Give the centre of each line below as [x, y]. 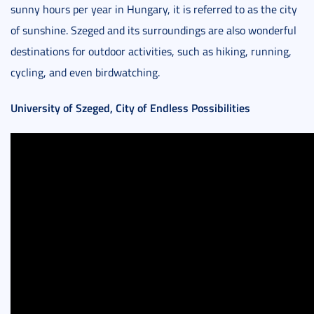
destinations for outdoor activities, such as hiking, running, [151, 51]
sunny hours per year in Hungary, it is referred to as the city [154, 9]
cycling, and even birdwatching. [85, 72]
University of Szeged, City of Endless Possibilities [130, 108]
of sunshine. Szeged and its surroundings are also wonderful [153, 30]
